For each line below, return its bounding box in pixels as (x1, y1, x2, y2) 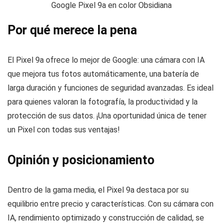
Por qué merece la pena (7, 22, 137, 37)
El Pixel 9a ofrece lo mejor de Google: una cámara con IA (7, 55, 205, 65)
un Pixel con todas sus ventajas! (7, 124, 120, 134)
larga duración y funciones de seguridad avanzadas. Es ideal (7, 83, 214, 93)
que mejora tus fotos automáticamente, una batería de (7, 69, 199, 79)
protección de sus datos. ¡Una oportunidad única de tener (7, 111, 207, 120)
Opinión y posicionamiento (7, 152, 154, 167)
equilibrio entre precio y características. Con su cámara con (7, 199, 214, 209)
